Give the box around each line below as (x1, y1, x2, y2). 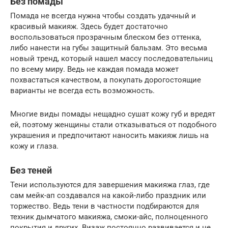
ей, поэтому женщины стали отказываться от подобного (10, 120, 217, 130)
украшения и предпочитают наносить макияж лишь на (10, 131, 209, 140)
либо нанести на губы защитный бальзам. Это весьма (10, 43, 207, 53)
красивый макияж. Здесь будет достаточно (10, 22, 168, 32)
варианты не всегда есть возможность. (10, 86, 155, 96)
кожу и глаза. (10, 141, 59, 151)
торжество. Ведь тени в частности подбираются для (10, 202, 199, 211)
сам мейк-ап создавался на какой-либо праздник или (10, 191, 206, 201)
